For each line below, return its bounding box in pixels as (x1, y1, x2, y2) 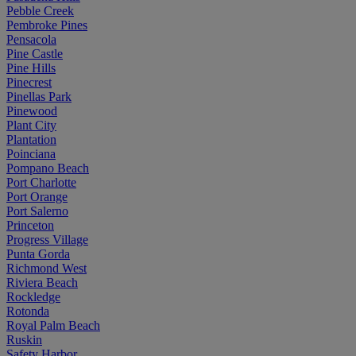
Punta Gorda (6, 246, 70, 261)
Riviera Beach (6, 275, 78, 289)
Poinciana (6, 146, 56, 161)
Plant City (6, 118, 56, 132)
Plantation (6, 132, 56, 146)
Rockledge (6, 289, 60, 304)
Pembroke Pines (6, 17, 87, 32)
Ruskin (6, 332, 42, 346)
